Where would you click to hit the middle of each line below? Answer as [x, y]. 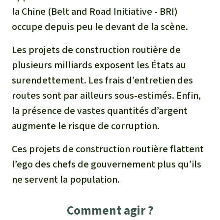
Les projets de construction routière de [96, 50]
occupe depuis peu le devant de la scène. [100, 27]
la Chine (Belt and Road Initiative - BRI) [95, 11]
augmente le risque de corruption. [87, 126]
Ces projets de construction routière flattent [108, 149]
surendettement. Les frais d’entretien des [102, 80]
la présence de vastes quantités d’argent [100, 110]
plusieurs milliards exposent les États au [99, 65]
